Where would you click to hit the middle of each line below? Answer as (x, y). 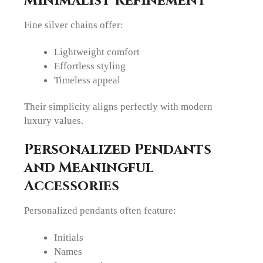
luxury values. (54, 120)
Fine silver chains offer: (74, 24)
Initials (68, 237)
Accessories (72, 186)
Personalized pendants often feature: (100, 210)
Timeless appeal (87, 80)
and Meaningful (89, 168)
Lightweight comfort (97, 51)
